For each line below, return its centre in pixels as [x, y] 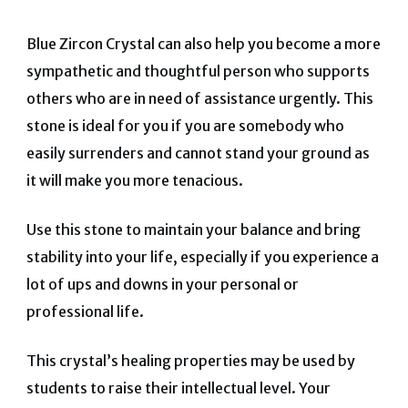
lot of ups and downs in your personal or [162, 285]
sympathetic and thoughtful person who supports [198, 71]
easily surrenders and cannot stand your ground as [198, 153]
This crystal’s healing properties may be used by [190, 361]
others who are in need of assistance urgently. [184, 99]
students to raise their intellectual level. [162, 388]
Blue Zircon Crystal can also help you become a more [203, 44]
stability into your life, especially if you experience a [202, 257]
